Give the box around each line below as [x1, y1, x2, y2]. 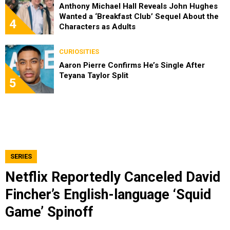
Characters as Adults [59, 22, 136, 31]
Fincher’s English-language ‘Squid [5, 186, 211, 203]
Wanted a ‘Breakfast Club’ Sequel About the [59, 11, 219, 21]
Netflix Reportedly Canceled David [5, 168, 220, 185]
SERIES [10, 152, 32, 160]
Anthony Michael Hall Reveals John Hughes [59, 1, 218, 11]
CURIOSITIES [59, 47, 99, 55]
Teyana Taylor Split [59, 70, 128, 80]
